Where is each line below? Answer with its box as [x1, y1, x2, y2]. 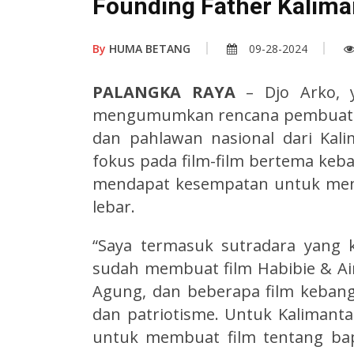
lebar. [92, 196, 135, 218]
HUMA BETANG [106, 41, 190, 57]
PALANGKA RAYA [92, 81, 235, 104]
